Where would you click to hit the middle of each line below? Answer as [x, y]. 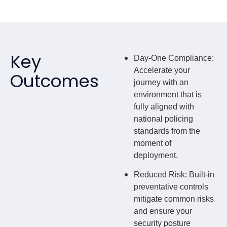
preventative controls [171, 187]
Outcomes [54, 81]
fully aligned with [164, 106]
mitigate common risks [174, 199]
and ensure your [163, 211]
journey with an [161, 82]
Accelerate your [162, 70]
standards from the [167, 131]
